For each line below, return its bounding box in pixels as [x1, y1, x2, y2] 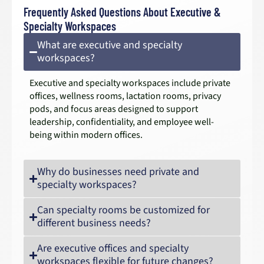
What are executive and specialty [37, 38, 183, 52]
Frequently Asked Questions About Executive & [24, 5, 221, 19]
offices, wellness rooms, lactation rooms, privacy [29, 90, 221, 103]
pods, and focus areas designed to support [29, 103, 198, 115]
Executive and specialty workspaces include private [29, 77, 230, 90]
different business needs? [37, 216, 151, 230]
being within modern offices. [29, 128, 143, 141]
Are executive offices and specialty [37, 241, 189, 256]
